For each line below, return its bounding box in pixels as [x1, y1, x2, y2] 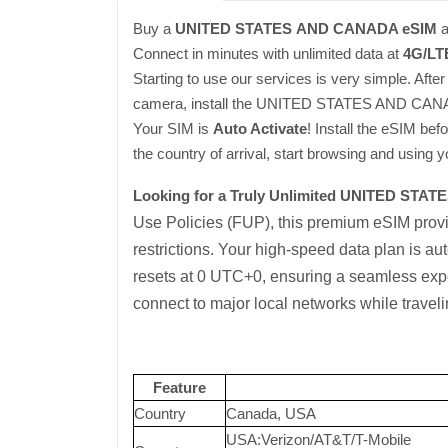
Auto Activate [213, 120, 307, 137]
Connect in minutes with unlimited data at [133, 45, 403, 62]
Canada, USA [226, 405, 316, 422]
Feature [153, 379, 206, 396]
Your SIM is [133, 120, 213, 137]
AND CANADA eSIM [292, 20, 437, 37]
